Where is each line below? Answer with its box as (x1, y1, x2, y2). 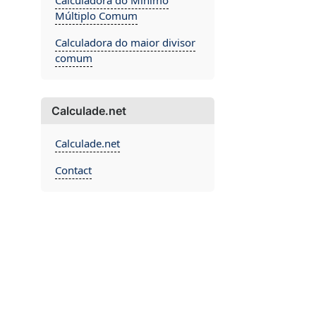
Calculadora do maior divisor (55, 35, 195, 49)
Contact (55, 163, 92, 177)
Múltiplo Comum (55, 8, 138, 23)
